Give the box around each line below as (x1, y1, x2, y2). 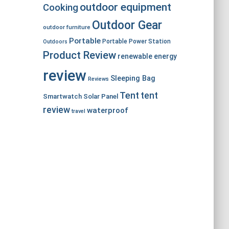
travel (71, 108, 85, 114)
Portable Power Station (102, 38, 171, 45)
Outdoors (42, 38, 67, 45)
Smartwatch (42, 93, 82, 100)
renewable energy (117, 52, 177, 60)
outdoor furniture (42, 24, 90, 31)
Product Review (42, 49, 116, 61)
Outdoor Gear (91, 18, 162, 32)
